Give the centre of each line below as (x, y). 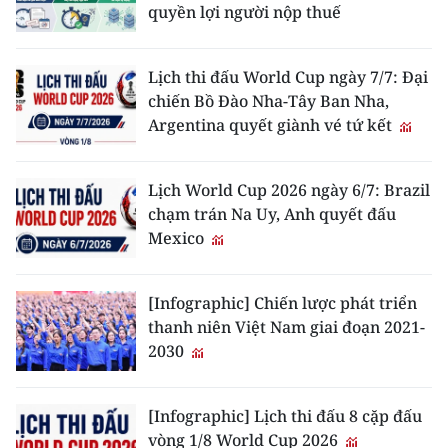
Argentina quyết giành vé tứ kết (272, 125)
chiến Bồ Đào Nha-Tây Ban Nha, (268, 101)
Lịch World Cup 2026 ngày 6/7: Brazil (289, 190)
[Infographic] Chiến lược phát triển (282, 303)
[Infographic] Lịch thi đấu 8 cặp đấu (285, 416)
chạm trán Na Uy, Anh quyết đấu (272, 214)
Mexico (178, 238)
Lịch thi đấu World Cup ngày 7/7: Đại (288, 77)
